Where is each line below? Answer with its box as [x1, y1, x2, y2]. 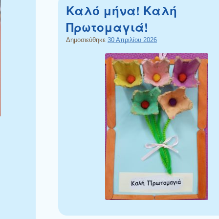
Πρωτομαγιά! [66, 18, 148, 35]
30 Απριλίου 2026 [108, 36, 157, 44]
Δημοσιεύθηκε [66, 36, 108, 44]
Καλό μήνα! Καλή [66, 1, 177, 19]
